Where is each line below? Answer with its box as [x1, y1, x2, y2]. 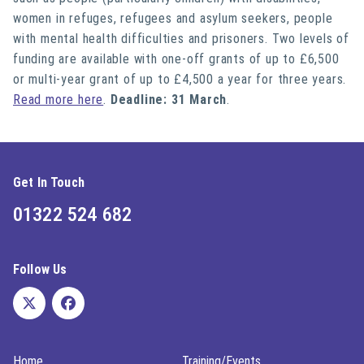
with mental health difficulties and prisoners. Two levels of [13, 31, 349, 46]
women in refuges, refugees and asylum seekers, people [13, 11, 333, 26]
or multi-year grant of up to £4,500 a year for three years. [13, 71, 347, 87]
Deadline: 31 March [110, 92, 227, 107]
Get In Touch [13, 175, 84, 190]
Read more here [13, 92, 104, 107]
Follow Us [13, 262, 67, 277]
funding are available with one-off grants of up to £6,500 [13, 51, 340, 67]
